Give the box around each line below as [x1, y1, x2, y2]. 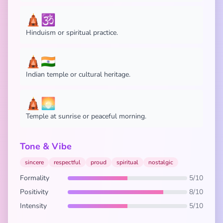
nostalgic [148, 158, 173, 166]
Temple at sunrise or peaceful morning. [26, 111, 146, 121]
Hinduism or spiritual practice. [26, 28, 118, 37]
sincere [25, 158, 44, 166]
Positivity [20, 187, 48, 197]
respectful [54, 158, 81, 166]
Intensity [20, 201, 47, 211]
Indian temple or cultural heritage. [26, 70, 130, 79]
